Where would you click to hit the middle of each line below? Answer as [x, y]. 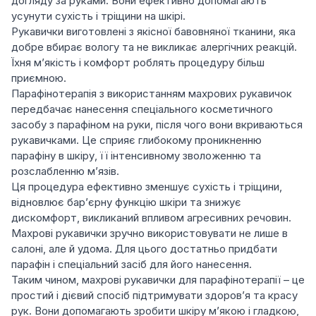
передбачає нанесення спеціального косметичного [142, 109]
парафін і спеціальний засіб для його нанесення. [132, 264]
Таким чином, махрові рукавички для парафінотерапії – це [158, 280]
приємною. [39, 78]
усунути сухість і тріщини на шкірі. [98, 16]
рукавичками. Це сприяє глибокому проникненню [136, 140]
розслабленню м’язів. [65, 171]
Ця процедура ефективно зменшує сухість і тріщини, [147, 187]
